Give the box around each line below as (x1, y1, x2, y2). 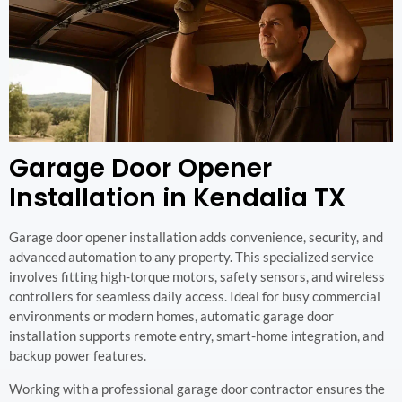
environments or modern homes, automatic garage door (9, 308, 334, 325)
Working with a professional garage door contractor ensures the (9, 380, 385, 397)
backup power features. (9, 347, 146, 364)
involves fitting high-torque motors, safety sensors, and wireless (9, 268, 385, 285)
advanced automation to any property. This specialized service (9, 249, 374, 266)
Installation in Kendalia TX (9, 180, 345, 216)
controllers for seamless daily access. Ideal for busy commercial (9, 288, 380, 305)
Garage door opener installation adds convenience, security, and (9, 229, 383, 246)
